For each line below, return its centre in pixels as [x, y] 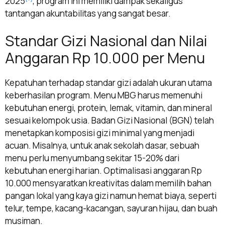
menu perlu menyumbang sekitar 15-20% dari [92, 158]
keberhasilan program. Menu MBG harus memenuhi [104, 95]
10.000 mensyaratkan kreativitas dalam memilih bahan [108, 183]
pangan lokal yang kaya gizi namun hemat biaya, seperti [111, 196]
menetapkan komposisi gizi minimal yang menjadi [100, 133]
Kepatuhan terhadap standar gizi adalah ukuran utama [108, 83]
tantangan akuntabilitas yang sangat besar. [88, 13]
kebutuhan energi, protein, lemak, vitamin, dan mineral [108, 108]
